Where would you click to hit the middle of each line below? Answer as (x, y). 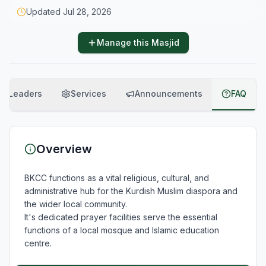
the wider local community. (78, 204)
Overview (64, 149)
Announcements (169, 94)
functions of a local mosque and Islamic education (122, 230)
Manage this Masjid (138, 42)
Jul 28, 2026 (87, 12)
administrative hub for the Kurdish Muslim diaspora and (131, 191)
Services (88, 94)
